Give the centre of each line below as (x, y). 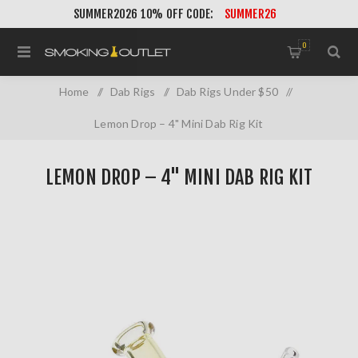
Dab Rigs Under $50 (227, 91)
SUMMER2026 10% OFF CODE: (145, 14)
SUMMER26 (251, 14)
